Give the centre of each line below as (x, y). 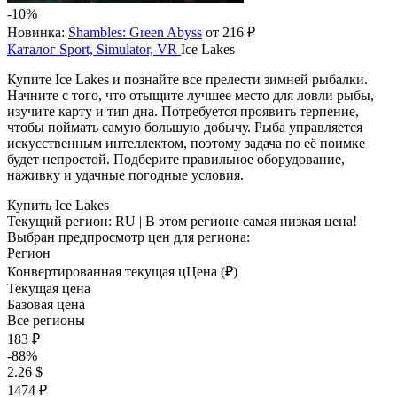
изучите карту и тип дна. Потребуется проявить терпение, (183, 111)
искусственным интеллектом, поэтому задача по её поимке (186, 143)
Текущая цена (49, 288)
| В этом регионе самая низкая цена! (246, 221)
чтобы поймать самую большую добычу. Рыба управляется (185, 127)
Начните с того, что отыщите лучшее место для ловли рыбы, (191, 95)
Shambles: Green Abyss (135, 32)
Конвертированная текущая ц (97, 272)
